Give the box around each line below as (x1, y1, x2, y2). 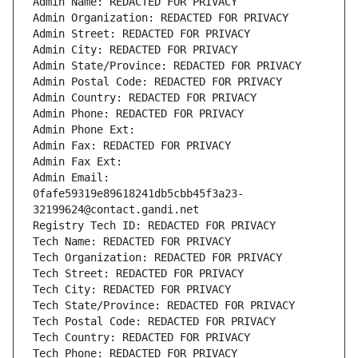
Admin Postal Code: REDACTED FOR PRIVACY (33, 75, 282, 89)
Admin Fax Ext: (33, 155, 122, 169)
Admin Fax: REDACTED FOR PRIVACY (33, 139, 231, 153)
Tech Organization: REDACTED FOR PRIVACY (33, 251, 282, 265)
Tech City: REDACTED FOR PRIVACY (33, 283, 231, 296)
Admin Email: (33, 171, 109, 185)
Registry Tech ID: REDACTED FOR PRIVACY (33, 219, 276, 233)
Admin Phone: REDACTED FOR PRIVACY (33, 107, 244, 121)
